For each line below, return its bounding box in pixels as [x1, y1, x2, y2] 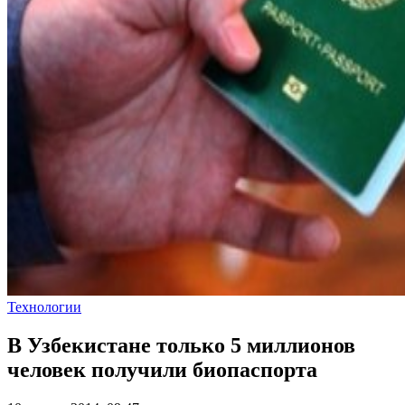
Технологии [7, 299, 81, 315]
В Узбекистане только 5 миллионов [7, 333, 355, 357]
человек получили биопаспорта [7, 357, 317, 381]
